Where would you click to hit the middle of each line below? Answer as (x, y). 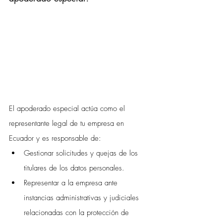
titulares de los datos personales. (74, 168)
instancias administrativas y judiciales (83, 197)
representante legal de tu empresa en (68, 123)
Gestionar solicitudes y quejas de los (82, 153)
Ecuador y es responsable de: (55, 138)
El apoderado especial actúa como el (68, 108)
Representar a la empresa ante (72, 183)
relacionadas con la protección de (78, 212)
